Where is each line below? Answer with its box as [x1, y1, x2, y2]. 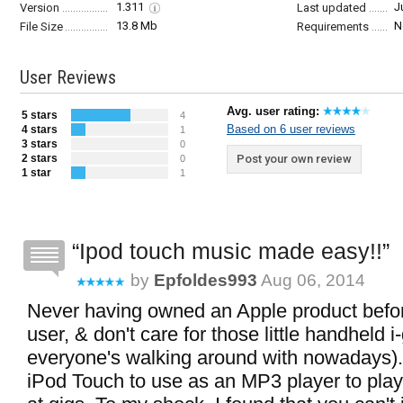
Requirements [297, 20, 369, 33]
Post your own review [237, 152, 352, 166]
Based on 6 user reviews [227, 122, 355, 136]
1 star [22, 166, 51, 179]
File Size [20, 20, 63, 33]
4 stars [22, 123, 58, 136]
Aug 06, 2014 [257, 271, 365, 290]
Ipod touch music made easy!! [79, 238, 382, 264]
